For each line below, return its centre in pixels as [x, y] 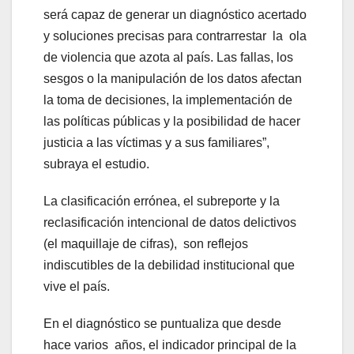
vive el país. [77, 287]
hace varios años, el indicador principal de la [170, 345]
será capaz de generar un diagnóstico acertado [175, 15]
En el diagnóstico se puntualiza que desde [162, 324]
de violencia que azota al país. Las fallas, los [168, 58]
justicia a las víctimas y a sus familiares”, [156, 143]
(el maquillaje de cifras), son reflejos [146, 244]
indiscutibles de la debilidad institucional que [169, 265]
